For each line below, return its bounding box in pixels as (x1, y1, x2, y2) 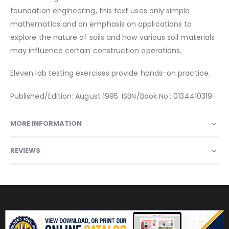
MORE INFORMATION (10, 118, 82, 128)
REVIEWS (10, 145, 40, 155)
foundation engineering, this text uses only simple (10, 5, 190, 16)
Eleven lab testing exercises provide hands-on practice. (10, 68, 210, 79)
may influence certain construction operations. (10, 45, 182, 56)
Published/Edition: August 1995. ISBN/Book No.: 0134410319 (10, 90, 212, 101)
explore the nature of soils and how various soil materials (10, 32, 215, 42)
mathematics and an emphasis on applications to (10, 18, 192, 29)
